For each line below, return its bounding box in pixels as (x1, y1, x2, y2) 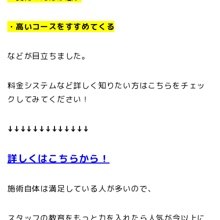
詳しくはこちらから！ (7, 151, 110, 165)
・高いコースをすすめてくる (7, 21, 115, 32)
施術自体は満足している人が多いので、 (7, 183, 156, 194)
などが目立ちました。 (7, 51, 90, 62)
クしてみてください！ (7, 94, 90, 105)
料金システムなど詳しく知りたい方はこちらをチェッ (7, 80, 206, 91)
